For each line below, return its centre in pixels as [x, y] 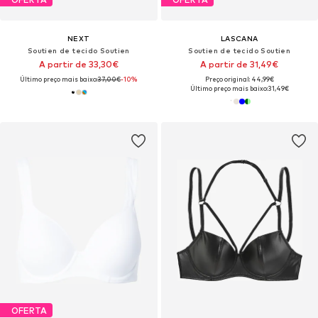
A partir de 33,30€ [78, 64]
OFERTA [29, 310]
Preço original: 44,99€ [239, 79]
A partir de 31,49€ [240, 64]
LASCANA [239, 38]
